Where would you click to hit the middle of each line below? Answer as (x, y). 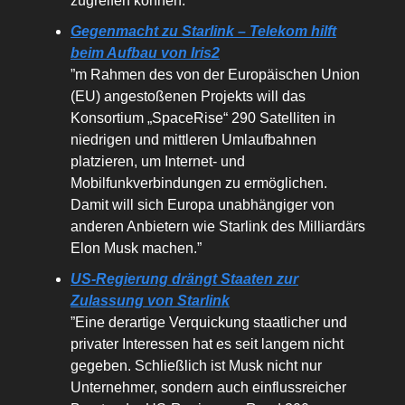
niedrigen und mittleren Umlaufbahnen (193, 140)
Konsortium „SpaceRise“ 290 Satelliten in (203, 118)
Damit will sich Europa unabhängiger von (202, 205)
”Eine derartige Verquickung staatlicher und (209, 323)
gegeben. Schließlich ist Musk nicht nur (196, 366)
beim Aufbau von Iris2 (145, 53)
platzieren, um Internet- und (158, 162)
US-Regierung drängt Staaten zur (184, 279)
